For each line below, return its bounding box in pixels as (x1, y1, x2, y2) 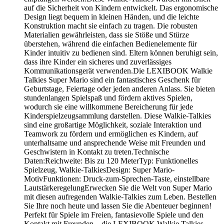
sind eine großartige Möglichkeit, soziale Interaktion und (24, 120, 201, 129)
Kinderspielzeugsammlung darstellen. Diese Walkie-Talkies (24, 111, 211, 120)
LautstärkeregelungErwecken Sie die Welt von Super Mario (24, 183, 212, 192)
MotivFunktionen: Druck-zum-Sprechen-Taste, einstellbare (24, 174, 209, 183)
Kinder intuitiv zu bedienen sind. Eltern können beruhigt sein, (24, 48, 218, 57)
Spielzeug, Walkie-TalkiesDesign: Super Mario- (24, 165, 174, 174)
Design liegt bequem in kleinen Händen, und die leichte (24, 12, 199, 21)
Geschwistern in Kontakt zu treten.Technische (24, 147, 169, 156)
